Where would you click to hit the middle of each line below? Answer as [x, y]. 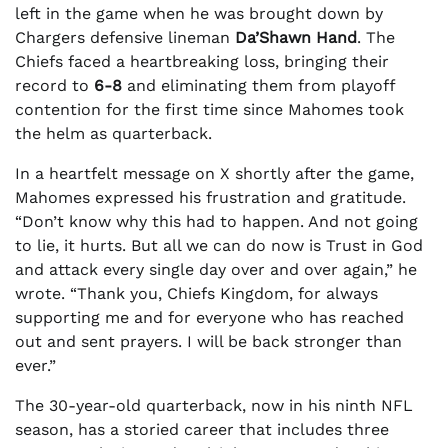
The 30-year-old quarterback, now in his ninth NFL [214, 405]
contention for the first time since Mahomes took [209, 109]
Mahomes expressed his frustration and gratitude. [210, 197]
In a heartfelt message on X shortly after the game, [214, 173]
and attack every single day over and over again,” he [216, 269]
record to [54, 85]
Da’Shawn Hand [296, 37]
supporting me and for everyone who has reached [209, 317]
